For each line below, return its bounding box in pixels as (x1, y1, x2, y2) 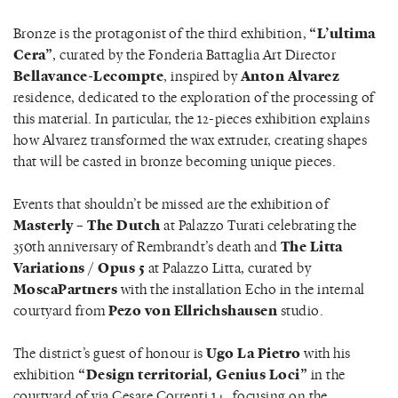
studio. (277, 300, 324, 320)
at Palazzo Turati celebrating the (160, 215, 357, 235)
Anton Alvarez (240, 66, 340, 84)
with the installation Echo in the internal (117, 279, 365, 298)
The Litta (280, 236, 343, 255)
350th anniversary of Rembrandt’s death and (13, 236, 281, 256)
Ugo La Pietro (206, 343, 301, 362)
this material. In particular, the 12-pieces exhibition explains (13, 108, 370, 128)
